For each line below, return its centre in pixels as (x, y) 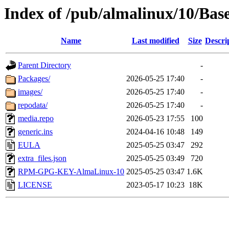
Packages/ (34, 79)
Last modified (155, 41)
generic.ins (35, 132)
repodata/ (33, 105)
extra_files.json (42, 158)
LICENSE (35, 185)
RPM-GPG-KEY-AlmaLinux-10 (71, 172)
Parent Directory (44, 65)
